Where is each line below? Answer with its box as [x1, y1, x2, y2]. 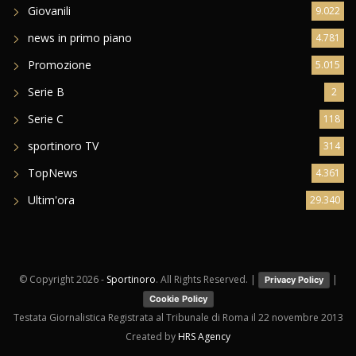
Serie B [28, 84, 64, 100]
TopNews [28, 165, 78, 181]
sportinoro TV [28, 138, 99, 154]
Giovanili [28, 3, 71, 19]
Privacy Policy [264, 274, 323, 286]
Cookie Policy [149, 293, 207, 305]
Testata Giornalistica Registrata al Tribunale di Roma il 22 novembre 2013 [13, 311, 343, 325]
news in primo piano [28, 30, 132, 46]
